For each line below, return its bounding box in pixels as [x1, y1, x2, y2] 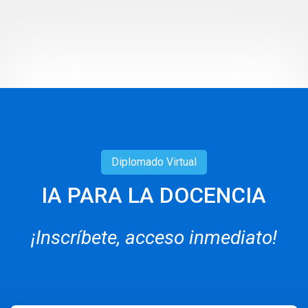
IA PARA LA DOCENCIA [41, 181, 267, 208]
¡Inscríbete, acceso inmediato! [31, 225, 277, 249]
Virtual [164, 155, 197, 168]
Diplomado [111, 155, 164, 168]
